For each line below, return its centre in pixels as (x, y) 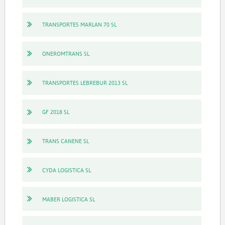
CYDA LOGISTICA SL (66, 170)
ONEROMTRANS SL (66, 54)
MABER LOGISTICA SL (68, 199)
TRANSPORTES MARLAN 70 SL (79, 25)
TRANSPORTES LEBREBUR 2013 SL (85, 83)
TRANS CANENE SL (65, 141)
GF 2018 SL (55, 112)
